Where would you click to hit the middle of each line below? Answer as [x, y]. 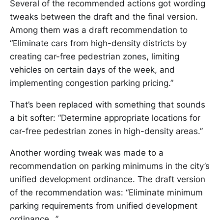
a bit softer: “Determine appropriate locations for [105, 118]
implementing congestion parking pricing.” [92, 83]
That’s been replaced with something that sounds [108, 105]
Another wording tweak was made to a [87, 153]
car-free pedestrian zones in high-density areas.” [106, 131]
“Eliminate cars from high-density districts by [98, 43]
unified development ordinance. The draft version [108, 179]
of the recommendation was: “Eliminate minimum [106, 192]
